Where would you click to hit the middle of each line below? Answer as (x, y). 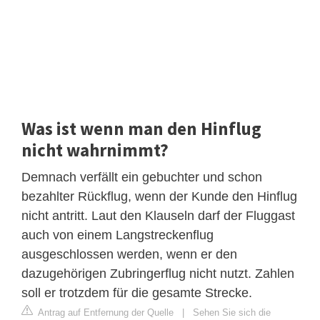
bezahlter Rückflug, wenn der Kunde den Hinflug (159, 196)
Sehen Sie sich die (232, 312)
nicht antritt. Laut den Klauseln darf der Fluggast (158, 215)
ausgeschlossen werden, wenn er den (129, 254)
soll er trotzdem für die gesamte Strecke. (137, 292)
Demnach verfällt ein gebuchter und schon (142, 177)
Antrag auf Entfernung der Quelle (105, 312)
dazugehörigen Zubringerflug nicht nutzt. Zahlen (158, 273)
